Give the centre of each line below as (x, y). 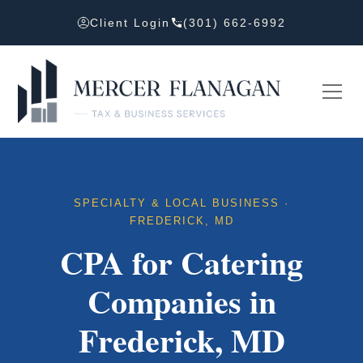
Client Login (130, 23)
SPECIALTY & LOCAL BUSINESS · (181, 203)
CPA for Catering (181, 263)
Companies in (181, 301)
